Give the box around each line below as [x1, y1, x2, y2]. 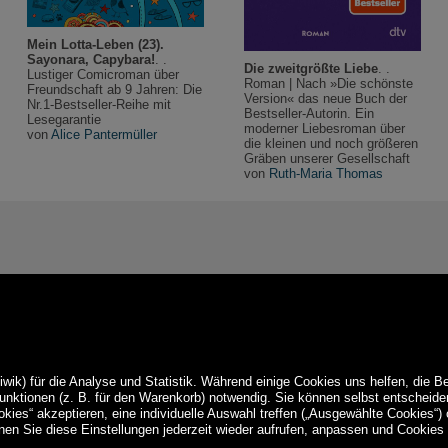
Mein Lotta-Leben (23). [27, 36, 165, 52]
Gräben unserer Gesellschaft [243, 150, 410, 166]
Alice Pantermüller [51, 126, 158, 142]
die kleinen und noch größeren [243, 135, 418, 151]
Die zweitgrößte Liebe [243, 60, 378, 76]
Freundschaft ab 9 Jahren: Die [27, 81, 203, 97]
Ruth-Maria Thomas [268, 165, 383, 181]
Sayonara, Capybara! [27, 51, 156, 67]
